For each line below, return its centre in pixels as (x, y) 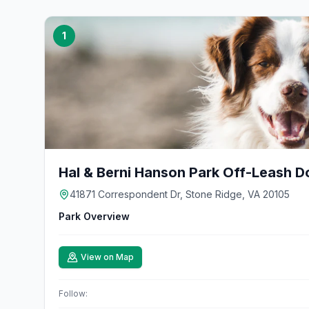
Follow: (73, 293)
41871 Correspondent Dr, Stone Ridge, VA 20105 (180, 194)
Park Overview (94, 216)
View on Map (107, 257)
